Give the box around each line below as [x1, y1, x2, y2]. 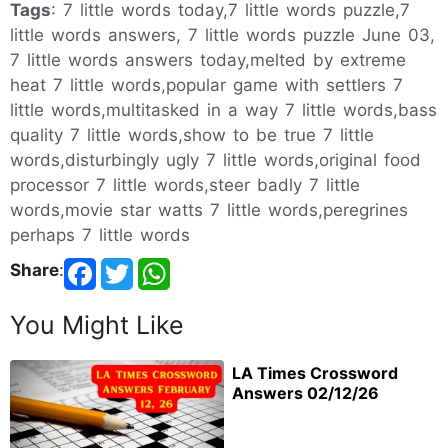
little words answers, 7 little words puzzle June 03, [10, 24, 435, 45]
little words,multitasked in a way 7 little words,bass [10, 99, 437, 120]
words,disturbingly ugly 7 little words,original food [10, 149, 421, 170]
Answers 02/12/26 [232, 382, 379, 403]
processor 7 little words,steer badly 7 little [10, 174, 360, 195]
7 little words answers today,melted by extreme [10, 49, 406, 70]
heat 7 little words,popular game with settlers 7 [10, 74, 403, 95]
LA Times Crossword [232, 362, 398, 383]
